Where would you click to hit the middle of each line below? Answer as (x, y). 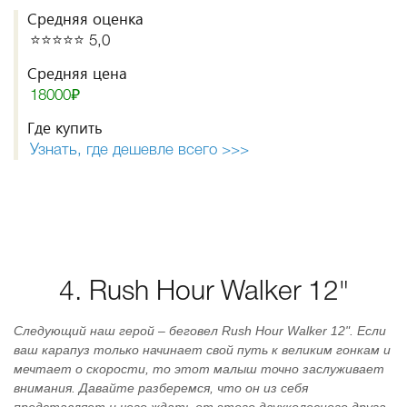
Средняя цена (77, 73)
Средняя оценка (85, 19)
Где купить (65, 128)
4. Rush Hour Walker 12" (203, 293)
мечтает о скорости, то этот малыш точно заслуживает (199, 369)
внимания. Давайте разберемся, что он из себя (161, 388)
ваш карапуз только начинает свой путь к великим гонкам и (202, 350)
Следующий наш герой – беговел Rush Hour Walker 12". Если (200, 331)
